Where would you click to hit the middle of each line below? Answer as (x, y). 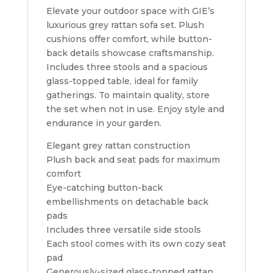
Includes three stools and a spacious (127, 67)
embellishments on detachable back (127, 202)
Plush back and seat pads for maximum (133, 160)
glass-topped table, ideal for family (122, 81)
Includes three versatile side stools (123, 230)
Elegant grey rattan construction (118, 146)
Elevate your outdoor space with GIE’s (130, 11)
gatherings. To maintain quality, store (128, 95)
